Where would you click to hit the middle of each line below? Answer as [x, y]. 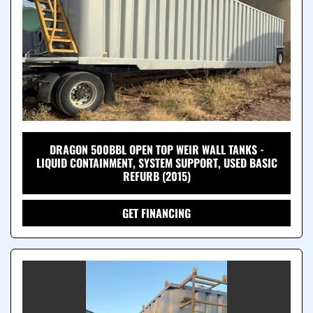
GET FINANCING [156, 213]
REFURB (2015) [156, 176]
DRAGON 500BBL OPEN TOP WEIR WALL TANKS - [156, 150]
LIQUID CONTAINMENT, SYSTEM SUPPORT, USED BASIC [156, 163]
